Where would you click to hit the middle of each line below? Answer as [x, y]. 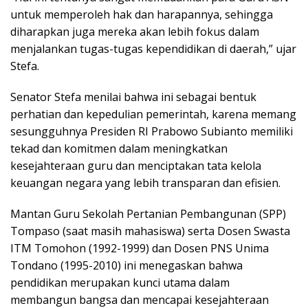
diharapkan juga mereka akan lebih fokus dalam [135, 32]
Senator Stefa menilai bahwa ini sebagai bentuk [133, 97]
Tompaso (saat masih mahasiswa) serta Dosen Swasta [150, 231]
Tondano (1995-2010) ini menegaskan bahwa [126, 266]
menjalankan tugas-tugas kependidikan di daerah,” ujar [153, 49]
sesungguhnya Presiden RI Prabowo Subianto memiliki [152, 132]
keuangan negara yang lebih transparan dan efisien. [145, 183]
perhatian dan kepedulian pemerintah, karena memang [153, 114]
